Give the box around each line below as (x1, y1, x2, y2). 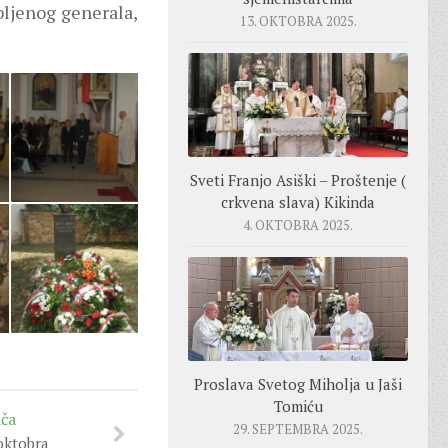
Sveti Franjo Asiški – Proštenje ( (190, 170, 406, 191)
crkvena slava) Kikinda (221, 192, 375, 213)
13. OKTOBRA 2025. (239, 12, 357, 31)
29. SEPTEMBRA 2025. (233, 419, 363, 438)
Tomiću (273, 395, 323, 416)
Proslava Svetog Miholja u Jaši (194, 373, 402, 394)
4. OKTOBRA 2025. (243, 216, 353, 235)
